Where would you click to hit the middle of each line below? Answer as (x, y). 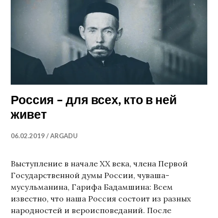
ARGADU (64, 136)
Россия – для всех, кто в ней (94, 99)
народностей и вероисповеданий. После (91, 210)
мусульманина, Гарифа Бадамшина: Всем (92, 187)
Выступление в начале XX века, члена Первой (100, 163)
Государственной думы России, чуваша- (90, 175)
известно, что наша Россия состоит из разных (101, 198)
